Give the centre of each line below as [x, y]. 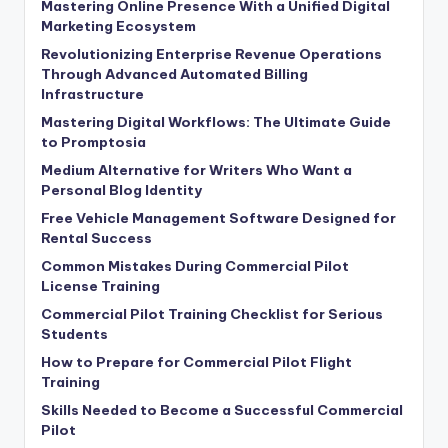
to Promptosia [93, 142]
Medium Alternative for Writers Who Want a [196, 170]
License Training [100, 286]
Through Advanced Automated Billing [174, 74]
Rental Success [96, 238]
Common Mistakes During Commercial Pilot [195, 266]
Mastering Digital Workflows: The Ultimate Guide [216, 122]
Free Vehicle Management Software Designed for [218, 218]
